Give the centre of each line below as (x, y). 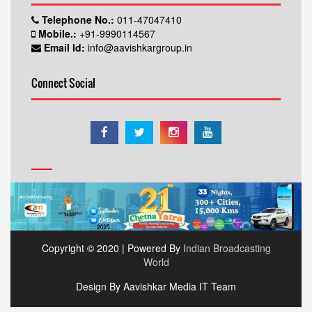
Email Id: (64, 47)
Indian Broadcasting (227, 248)
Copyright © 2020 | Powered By (112, 248)
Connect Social (63, 83)
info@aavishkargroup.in (139, 47)
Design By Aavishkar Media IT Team (156, 286)
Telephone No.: (78, 19)
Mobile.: (57, 33)
